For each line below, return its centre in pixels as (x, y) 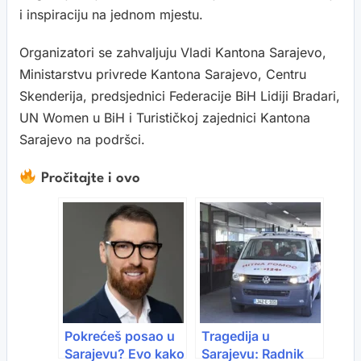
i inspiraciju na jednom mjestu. (111, 14)
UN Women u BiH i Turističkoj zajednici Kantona (165, 117)
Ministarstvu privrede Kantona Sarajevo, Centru (163, 74)
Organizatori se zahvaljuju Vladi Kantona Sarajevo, (173, 52)
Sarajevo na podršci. (82, 139)
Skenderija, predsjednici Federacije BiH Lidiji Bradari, (180, 95)
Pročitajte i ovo (88, 178)
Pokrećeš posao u (120, 336)
